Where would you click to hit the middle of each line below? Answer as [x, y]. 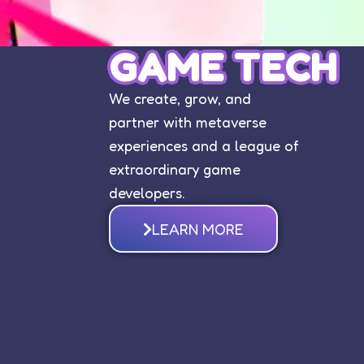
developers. [147, 192]
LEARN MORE [198, 229]
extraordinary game [175, 169]
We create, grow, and [180, 98]
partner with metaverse [188, 121]
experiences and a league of [204, 145]
